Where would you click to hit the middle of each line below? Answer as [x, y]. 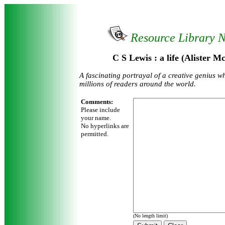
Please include [100, 110]
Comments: [97, 102]
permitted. [95, 134]
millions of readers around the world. [138, 84]
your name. [96, 118]
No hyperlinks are [105, 126]
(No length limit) [150, 216]
